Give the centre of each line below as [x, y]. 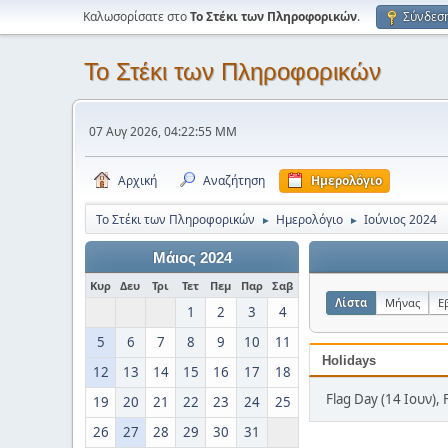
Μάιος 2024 [192, 258]
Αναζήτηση [234, 180]
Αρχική [137, 180]
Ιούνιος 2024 [400, 219]
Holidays [349, 360]
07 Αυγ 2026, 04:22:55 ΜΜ [163, 131]
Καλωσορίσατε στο [136, 16]
